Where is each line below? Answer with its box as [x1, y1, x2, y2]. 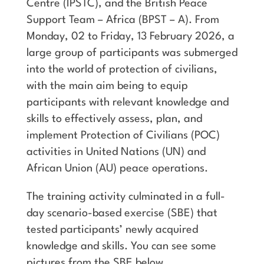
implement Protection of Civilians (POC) [26, 130, 220, 141]
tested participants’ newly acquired [26, 224, 198, 235]
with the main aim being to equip [26, 80, 188, 91]
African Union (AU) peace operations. [26, 163, 208, 174]
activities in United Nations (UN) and [26, 146, 206, 157]
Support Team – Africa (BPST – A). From [26, 14, 219, 25]
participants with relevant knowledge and [26, 97, 229, 108]
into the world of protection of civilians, [26, 64, 217, 75]
